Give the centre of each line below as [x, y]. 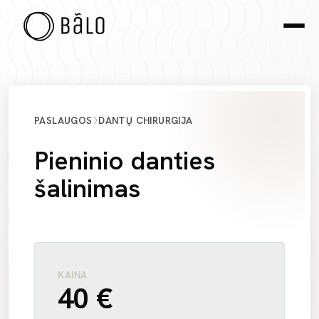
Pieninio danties [125, 161]
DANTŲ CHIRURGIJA [146, 120]
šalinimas [87, 188]
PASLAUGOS [63, 120]
